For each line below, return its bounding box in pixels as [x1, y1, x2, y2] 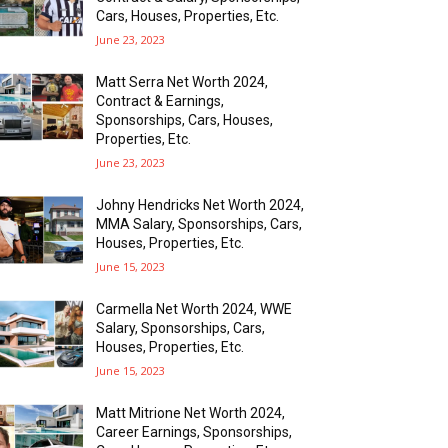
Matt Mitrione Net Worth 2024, [96, 404, 286, 421]
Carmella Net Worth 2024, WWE [96, 300, 293, 317]
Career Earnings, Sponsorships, [96, 423, 293, 440]
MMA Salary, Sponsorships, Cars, [96, 215, 303, 232]
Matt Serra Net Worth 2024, [96, 73, 269, 90]
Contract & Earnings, [96, 92, 225, 109]
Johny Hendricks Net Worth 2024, [96, 196, 305, 213]
